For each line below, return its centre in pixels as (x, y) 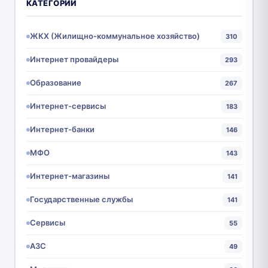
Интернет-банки (62, 130)
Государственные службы (81, 200)
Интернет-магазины (69, 176)
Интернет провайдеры (74, 60)
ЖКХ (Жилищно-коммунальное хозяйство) (115, 36)
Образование (55, 83)
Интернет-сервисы (68, 106)
